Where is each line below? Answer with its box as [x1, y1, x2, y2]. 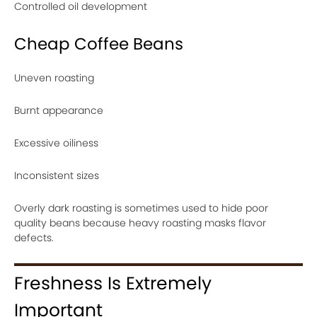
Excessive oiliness [14, 136, 98, 150]
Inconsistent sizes [14, 168, 99, 183]
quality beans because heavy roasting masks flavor [14, 216, 266, 230]
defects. [14, 231, 54, 245]
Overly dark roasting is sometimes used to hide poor [14, 201, 268, 215]
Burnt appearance [14, 103, 103, 117]
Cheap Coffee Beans [14, 33, 183, 55]
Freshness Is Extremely [14, 271, 212, 296]
